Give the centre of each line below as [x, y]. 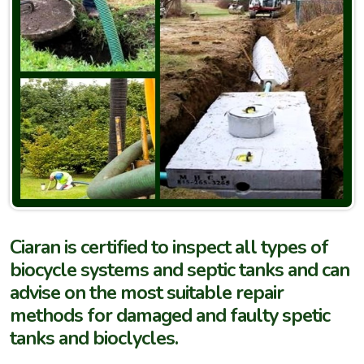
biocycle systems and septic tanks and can [180, 270]
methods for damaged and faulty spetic [170, 316]
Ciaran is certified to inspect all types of [169, 247]
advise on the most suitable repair [147, 293]
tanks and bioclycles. [94, 338]
